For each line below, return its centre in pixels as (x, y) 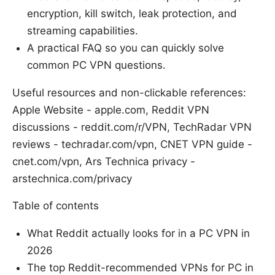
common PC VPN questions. (96, 65)
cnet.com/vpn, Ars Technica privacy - (104, 162)
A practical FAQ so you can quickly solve (126, 48)
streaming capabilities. (83, 31)
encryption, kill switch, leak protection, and (132, 14)
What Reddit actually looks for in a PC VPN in (138, 234)
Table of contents (56, 206)
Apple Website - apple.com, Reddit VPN (111, 110)
